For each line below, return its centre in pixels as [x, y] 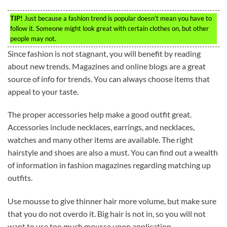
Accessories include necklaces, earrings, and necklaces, [101, 127]
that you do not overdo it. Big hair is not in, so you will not [107, 214]
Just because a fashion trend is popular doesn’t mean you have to [117, 18]
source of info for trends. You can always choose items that [109, 79]
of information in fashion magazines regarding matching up [109, 165]
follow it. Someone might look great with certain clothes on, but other [109, 28]
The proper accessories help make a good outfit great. [100, 115]
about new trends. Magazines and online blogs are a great [107, 66]
